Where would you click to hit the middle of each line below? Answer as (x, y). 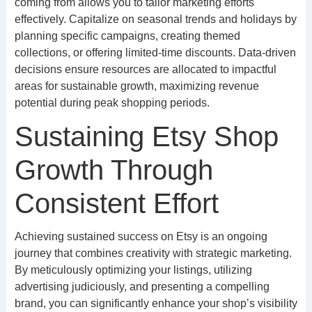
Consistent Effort (116, 203)
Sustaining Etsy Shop (146, 136)
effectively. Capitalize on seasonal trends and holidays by (155, 19)
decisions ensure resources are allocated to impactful (145, 69)
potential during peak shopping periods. (112, 103)
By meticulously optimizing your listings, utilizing (133, 270)
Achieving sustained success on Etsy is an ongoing (141, 236)
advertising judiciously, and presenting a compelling (142, 287)
